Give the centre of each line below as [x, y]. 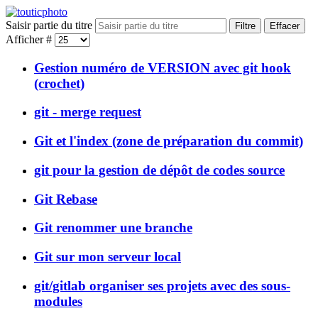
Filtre [245, 26]
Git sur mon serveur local [108, 257]
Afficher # [30, 39]
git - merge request [88, 112]
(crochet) [59, 83]
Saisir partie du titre [50, 25]
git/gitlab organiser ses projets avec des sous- [162, 285]
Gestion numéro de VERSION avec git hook [163, 67]
